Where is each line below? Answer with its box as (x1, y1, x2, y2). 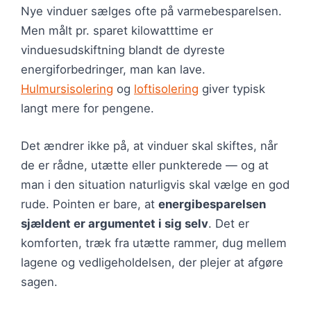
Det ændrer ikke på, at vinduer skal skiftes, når (21, 138, 278, 153)
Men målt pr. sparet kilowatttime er (21, 24, 213, 38)
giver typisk (199, 82, 265, 96)
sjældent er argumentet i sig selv (21, 216, 208, 230)
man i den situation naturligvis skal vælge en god (21, 177, 289, 192)
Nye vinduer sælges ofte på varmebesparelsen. (21, 4, 282, 19)
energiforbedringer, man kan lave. (21, 62, 205, 77)
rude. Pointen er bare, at (21, 196, 158, 211)
